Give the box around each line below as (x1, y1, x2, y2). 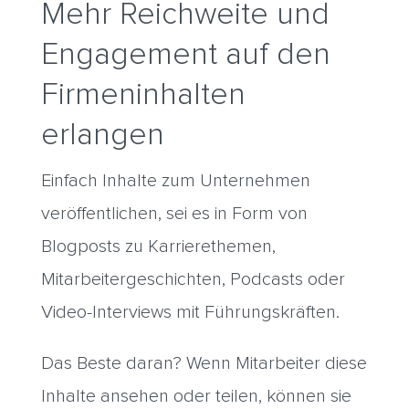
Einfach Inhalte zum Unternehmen (40, 172, 310, 191)
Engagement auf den (40, 39, 330, 71)
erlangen (40, 120, 164, 152)
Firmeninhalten (40, 79, 246, 111)
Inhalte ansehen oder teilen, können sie (40, 387, 351, 406)
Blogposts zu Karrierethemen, (40, 237, 276, 257)
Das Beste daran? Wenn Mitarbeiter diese (40, 354, 367, 373)
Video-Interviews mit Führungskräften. (40, 303, 340, 322)
